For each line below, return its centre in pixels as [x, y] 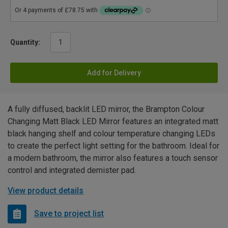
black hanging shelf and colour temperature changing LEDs [111, 133]
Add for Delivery [114, 73]
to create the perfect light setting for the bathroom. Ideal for [113, 146]
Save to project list [69, 214]
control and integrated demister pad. [72, 170]
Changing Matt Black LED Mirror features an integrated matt [113, 121]
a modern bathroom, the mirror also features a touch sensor [113, 158]
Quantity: [25, 42]
